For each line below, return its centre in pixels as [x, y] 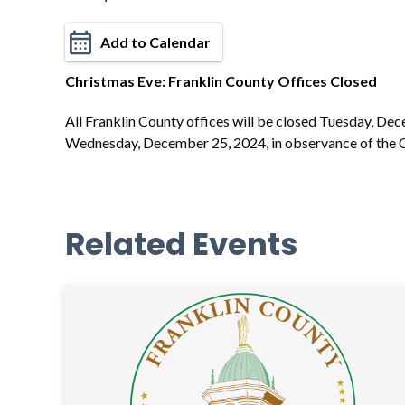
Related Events [182, 244]
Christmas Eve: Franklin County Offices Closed [221, 81]
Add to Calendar [155, 42]
